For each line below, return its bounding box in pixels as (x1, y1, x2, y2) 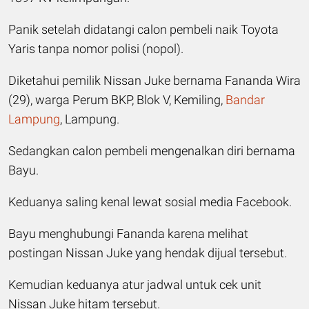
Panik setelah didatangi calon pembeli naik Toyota (8, 21, 279, 37)
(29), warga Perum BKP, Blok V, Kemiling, (8, 92, 226, 107)
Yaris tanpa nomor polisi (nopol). (8, 41, 183, 56)
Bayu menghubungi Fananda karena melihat (8, 226, 248, 241)
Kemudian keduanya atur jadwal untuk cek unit (8, 277, 261, 292)
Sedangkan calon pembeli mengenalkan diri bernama (8, 143, 295, 158)
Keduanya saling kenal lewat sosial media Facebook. (8, 194, 292, 209)
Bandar (226, 92, 265, 107)
